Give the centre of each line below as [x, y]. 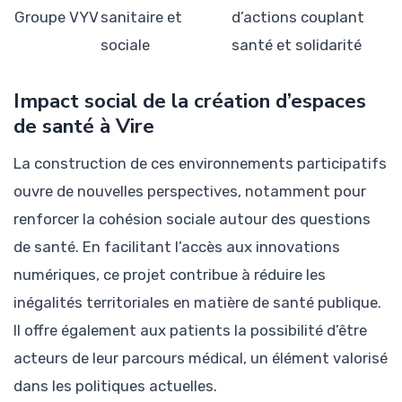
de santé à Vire [84, 126]
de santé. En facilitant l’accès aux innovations [177, 247]
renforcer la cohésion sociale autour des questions [192, 219]
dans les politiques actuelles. [115, 386]
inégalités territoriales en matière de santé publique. [197, 303]
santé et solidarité [297, 44]
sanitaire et [141, 17]
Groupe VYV [57, 17]
